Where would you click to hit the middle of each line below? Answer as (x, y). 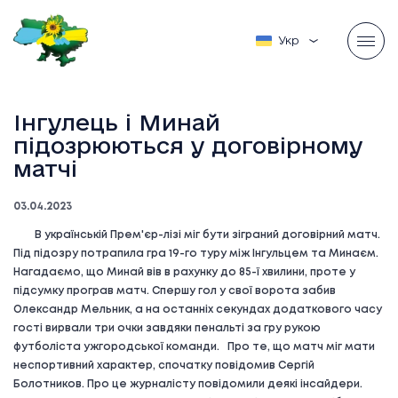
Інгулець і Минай (117, 122)
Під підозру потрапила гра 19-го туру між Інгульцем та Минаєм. (199, 254)
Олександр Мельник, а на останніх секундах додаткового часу (198, 310)
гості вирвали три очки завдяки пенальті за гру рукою (167, 328)
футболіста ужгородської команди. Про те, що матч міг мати (194, 347)
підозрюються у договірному (188, 145)
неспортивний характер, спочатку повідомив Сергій (164, 366)
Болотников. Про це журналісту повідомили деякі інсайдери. (188, 384)
